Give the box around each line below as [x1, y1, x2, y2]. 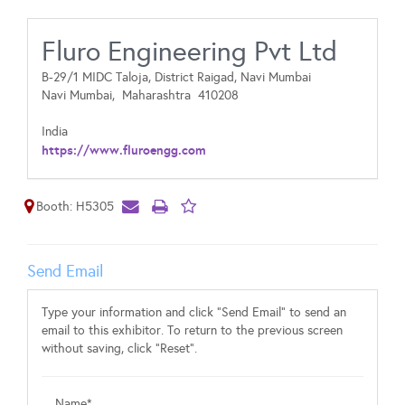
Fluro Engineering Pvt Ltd [42, 35, 337, 68]
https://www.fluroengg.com [42, 142, 206, 158]
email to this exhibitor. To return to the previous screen [42, 323, 343, 338]
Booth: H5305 [36, 199, 114, 214]
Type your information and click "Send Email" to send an [42, 305, 346, 320]
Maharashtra [122, 88, 198, 103]
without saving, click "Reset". [42, 341, 197, 356]
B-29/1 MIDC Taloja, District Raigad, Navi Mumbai [42, 70, 311, 85]
